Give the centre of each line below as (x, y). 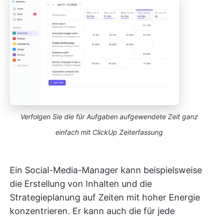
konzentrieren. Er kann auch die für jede (92, 211)
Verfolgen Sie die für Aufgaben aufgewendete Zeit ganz (109, 117)
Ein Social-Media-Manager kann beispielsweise (106, 170)
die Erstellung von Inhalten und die (81, 184)
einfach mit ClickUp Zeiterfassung (109, 132)
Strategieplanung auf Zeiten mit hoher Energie (105, 198)
